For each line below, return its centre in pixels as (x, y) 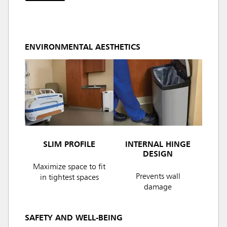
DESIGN (158, 154)
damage (158, 187)
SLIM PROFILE (69, 145)
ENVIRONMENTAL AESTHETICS (83, 48)
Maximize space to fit (69, 167)
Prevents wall (158, 177)
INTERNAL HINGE (158, 145)
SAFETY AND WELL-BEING (74, 218)
